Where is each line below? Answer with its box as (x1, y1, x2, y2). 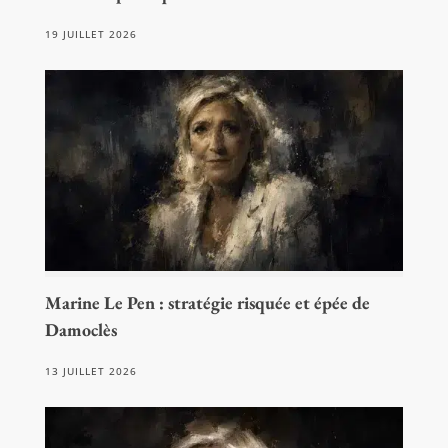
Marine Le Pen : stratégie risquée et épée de (44, 291, 370, 315)
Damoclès (44, 318, 117, 342)
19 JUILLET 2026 (44, 26, 137, 41)
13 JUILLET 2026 (44, 364, 137, 379)
